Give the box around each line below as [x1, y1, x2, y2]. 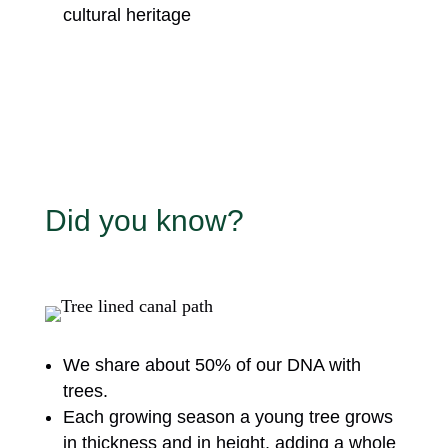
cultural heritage [62, 5, 191, 25]
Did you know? [44, 204, 244, 237]
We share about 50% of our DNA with [62, 355, 361, 375]
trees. [62, 381, 108, 401]
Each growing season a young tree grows [62, 407, 393, 427]
